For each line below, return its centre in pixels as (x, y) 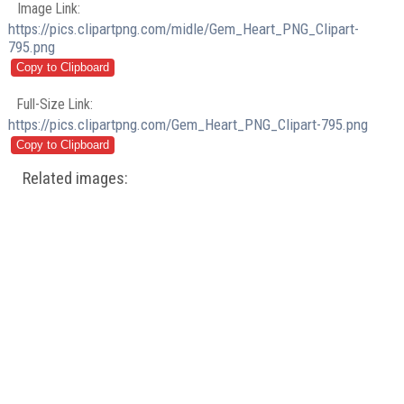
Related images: (76, 178)
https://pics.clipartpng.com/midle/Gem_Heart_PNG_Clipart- (184, 29)
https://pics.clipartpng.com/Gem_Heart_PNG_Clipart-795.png (188, 124)
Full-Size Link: (55, 104)
